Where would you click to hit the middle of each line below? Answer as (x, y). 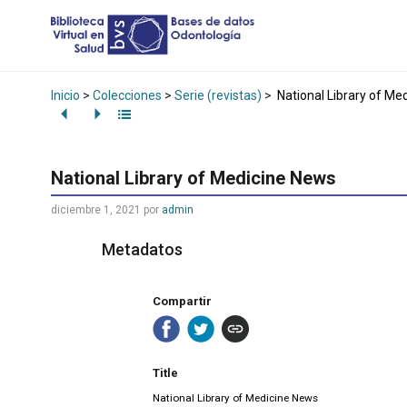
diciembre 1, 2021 (96, 210)
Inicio (65, 95)
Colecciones (127, 95)
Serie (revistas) (218, 95)
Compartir (182, 301)
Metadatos (142, 250)
